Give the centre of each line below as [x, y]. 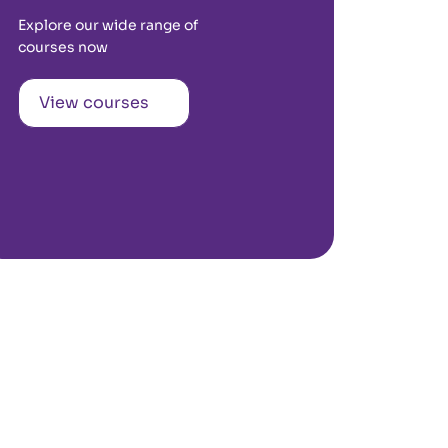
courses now [63, 47]
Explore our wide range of [108, 25]
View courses [94, 102]
